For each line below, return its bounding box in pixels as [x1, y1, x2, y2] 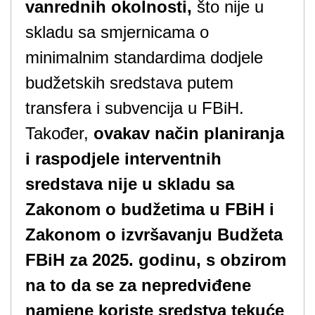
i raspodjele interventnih [25, 149, 221, 168]
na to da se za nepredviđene [25, 276, 251, 295]
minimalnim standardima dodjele [25, 48, 263, 67]
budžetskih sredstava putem [25, 73, 233, 92]
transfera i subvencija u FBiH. [25, 98, 244, 117]
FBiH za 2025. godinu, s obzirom [25, 250, 286, 269]
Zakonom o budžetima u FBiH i [25, 200, 274, 219]
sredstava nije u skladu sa [25, 174, 234, 193]
